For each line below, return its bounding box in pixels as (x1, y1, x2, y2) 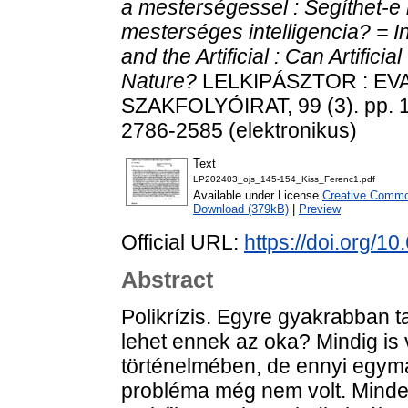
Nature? (121, 68, 197, 93)
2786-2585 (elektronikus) (121, 117, 357, 142)
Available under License (193, 189, 322, 203)
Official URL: (121, 230, 244, 255)
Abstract (121, 267, 213, 293)
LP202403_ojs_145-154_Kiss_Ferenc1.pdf (193, 174, 375, 185)
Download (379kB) (193, 202, 289, 217)
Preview (299, 202, 341, 217)
